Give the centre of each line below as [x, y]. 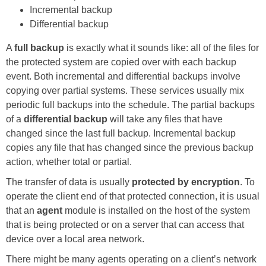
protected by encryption [186, 182]
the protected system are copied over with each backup [121, 62]
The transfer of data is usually [69, 182]
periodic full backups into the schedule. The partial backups [130, 104]
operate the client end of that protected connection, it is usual [133, 196]
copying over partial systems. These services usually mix [125, 90]
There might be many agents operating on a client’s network [131, 259]
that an [21, 210]
